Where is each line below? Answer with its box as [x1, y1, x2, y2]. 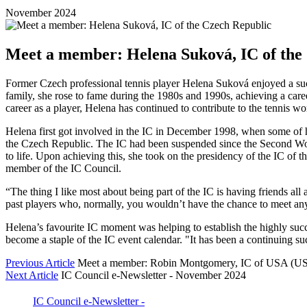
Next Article [5, 269, 58, 281]
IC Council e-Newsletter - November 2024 [61, 269, 246, 281]
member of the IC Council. [5, 162, 121, 174]
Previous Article [5, 256, 75, 269]
